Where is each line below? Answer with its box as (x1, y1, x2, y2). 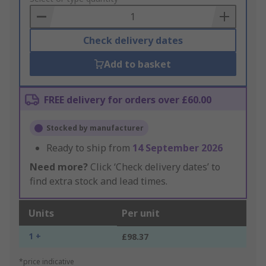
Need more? (30, 160, 88, 174)
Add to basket (104, 58, 172, 71)
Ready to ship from (46, 141, 132, 155)
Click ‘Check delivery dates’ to (88, 160, 220, 174)
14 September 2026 (132, 141, 223, 155)
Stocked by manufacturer (46, 123, 144, 134)
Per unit (122, 207, 160, 220)
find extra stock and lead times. (30, 175, 167, 188)
